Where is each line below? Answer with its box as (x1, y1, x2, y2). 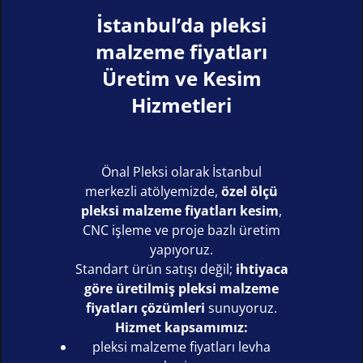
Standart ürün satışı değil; (75, 259, 236, 278)
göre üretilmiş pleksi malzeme (84, 279, 279, 297)
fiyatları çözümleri (86, 298, 205, 317)
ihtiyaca (235, 259, 288, 278)
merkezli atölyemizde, (85, 181, 221, 200)
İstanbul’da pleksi (96, 11, 267, 38)
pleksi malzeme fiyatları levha (92, 337, 271, 356)
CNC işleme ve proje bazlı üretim (83, 220, 280, 239)
